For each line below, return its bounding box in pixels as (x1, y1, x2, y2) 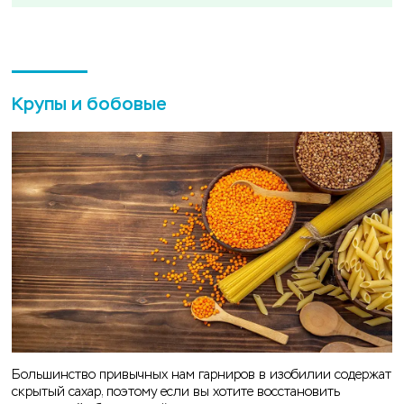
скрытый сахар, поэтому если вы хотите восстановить (12, 384, 340, 400)
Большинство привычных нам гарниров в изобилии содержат (12, 367, 391, 383)
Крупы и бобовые (12, 93, 167, 116)
